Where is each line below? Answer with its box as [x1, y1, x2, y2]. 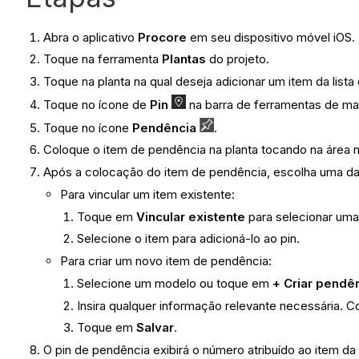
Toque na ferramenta [43, 51, 163, 67]
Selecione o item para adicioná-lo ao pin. [77, 231, 301, 247]
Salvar [136, 320, 175, 336]
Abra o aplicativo [43, 29, 139, 45]
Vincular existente [136, 208, 246, 224]
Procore [138, 29, 188, 45]
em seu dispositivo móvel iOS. [187, 29, 356, 45]
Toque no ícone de [43, 96, 151, 112]
